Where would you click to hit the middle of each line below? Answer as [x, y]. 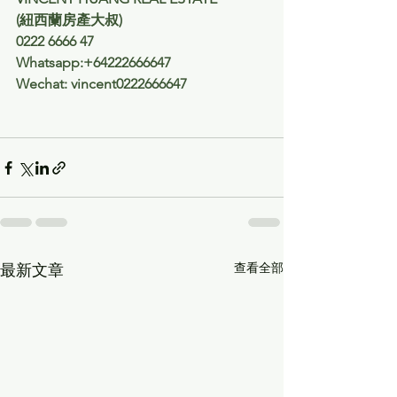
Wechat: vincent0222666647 [101, 84]
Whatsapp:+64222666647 [93, 63]
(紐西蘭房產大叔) [71, 20]
